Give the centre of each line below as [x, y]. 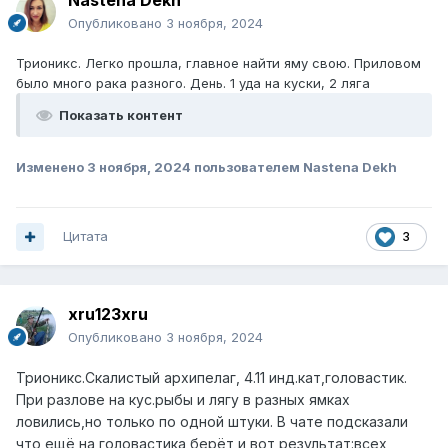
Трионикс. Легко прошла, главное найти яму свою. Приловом [218, 63]
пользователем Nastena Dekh [294, 167]
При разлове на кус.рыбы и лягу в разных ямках [183, 400]
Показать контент [121, 115]
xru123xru [108, 314]
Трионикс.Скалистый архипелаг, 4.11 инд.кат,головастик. [211, 378]
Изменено [51, 167]
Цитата [85, 236]
